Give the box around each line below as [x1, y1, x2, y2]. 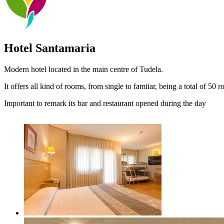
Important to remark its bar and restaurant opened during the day [4, 98, 206, 107]
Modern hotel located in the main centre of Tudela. [4, 64, 163, 73]
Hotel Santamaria [4, 41, 95, 54]
